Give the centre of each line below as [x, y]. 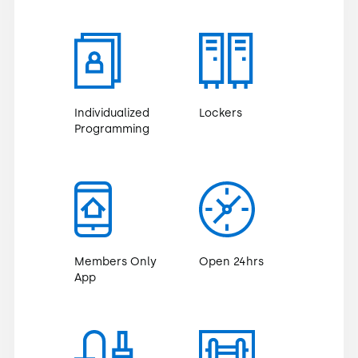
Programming [111, 129]
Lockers [221, 113]
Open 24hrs [231, 261]
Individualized [111, 113]
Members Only [115, 261]
